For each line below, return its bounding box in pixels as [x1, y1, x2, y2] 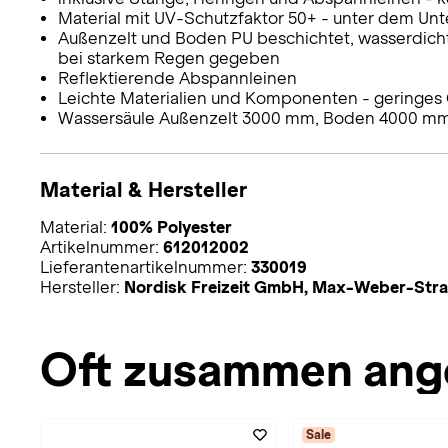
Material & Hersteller [40, 177, 247, 201]
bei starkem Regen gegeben [57, 48, 280, 68]
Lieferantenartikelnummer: [40, 257, 251, 277]
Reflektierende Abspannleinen [57, 68, 297, 88]
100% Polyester [111, 217, 232, 237]
